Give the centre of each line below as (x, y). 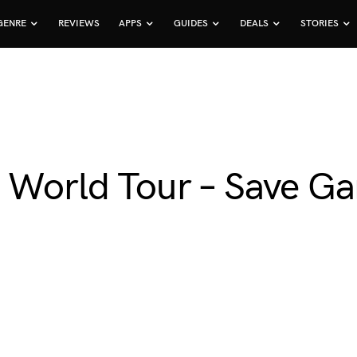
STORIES (320, 24)
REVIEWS (79, 24)
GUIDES (191, 24)
